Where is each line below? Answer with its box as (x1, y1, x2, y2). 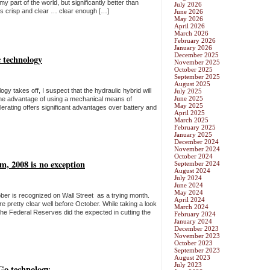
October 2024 (174, 152, 213, 160)
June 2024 (174, 181, 203, 189)
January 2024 (174, 218, 212, 225)
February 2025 (174, 124, 216, 131)
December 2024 (174, 138, 219, 146)
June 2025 (174, 95, 203, 102)
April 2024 (174, 196, 205, 204)
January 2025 (174, 131, 212, 139)
